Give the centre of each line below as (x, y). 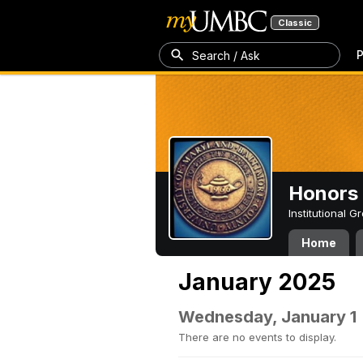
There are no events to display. (257, 337)
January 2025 (257, 282)
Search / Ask (226, 55)
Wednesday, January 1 (267, 317)
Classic (295, 23)
